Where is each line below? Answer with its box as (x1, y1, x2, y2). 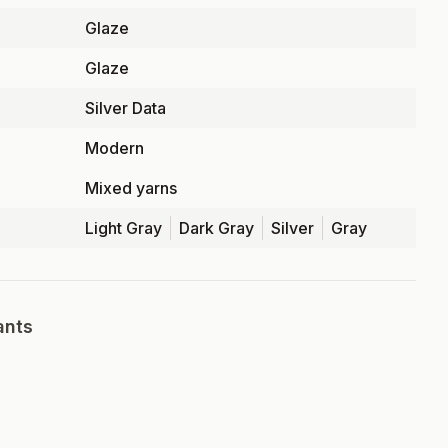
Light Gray (85, 218, 163, 238)
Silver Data (85, 98, 167, 118)
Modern (85, 138, 145, 158)
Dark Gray (179, 218, 255, 238)
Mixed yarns (85, 178, 178, 198)
